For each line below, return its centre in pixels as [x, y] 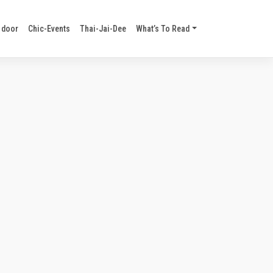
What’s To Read [163, 29]
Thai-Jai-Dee [103, 29]
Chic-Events [49, 29]
